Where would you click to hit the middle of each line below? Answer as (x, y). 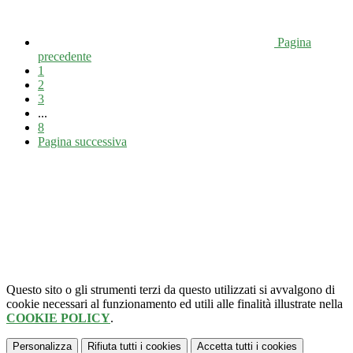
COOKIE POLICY (58, 318)
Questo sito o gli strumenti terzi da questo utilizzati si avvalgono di (171, 290)
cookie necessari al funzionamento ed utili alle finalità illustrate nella (175, 304)
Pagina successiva (82, 142)
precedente (65, 57)
